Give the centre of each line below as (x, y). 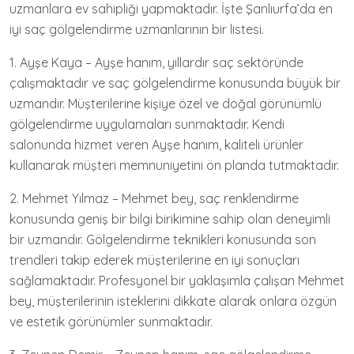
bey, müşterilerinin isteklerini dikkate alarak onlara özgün (173, 301)
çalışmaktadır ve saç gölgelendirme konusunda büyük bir (175, 83)
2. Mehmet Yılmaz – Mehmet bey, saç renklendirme (154, 199)
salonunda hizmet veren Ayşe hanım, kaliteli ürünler (156, 145)
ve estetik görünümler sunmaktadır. (111, 322)
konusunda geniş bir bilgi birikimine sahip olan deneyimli (170, 219)
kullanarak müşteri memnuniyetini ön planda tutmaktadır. (174, 166)
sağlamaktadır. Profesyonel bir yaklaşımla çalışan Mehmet (177, 281)
